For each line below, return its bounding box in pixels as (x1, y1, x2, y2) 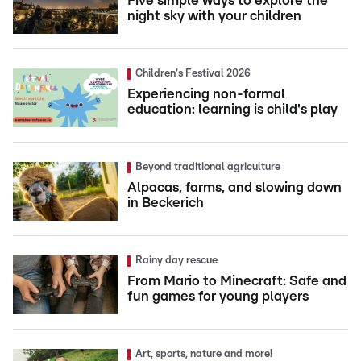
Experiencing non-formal (127, 87, 285, 102)
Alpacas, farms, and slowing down (127, 180, 342, 195)
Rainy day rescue (135, 255, 218, 267)
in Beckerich (127, 196, 204, 210)
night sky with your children (127, 9, 301, 23)
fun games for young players (127, 289, 309, 304)
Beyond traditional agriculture (135, 162, 280, 173)
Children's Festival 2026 (135, 68, 251, 80)
